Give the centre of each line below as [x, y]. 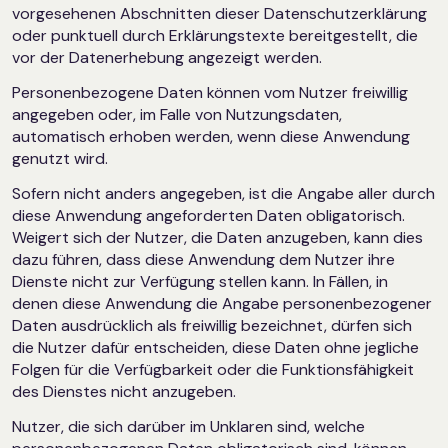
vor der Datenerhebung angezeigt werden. [167, 58]
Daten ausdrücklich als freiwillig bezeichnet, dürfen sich [212, 325]
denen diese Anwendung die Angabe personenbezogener [222, 303]
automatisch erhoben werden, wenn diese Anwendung [211, 136]
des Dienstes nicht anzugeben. [124, 391]
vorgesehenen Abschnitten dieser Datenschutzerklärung [219, 14]
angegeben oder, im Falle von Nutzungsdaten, [177, 114]
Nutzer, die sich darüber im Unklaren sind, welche [188, 426]
